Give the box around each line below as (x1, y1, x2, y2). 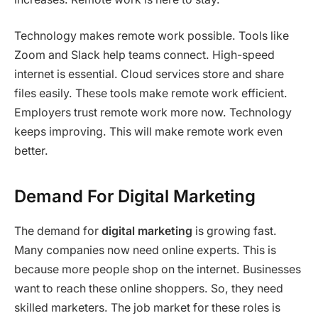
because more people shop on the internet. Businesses (14, 262, 301, 276)
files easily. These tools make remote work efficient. (14, 87, 287, 101)
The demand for (14, 224, 102, 238)
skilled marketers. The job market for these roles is (14, 300, 280, 314)
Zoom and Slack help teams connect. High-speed (14, 48, 275, 62)
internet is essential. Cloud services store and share (14, 67, 284, 82)
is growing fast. (192, 224, 277, 238)
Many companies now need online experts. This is (14, 243, 276, 257)
